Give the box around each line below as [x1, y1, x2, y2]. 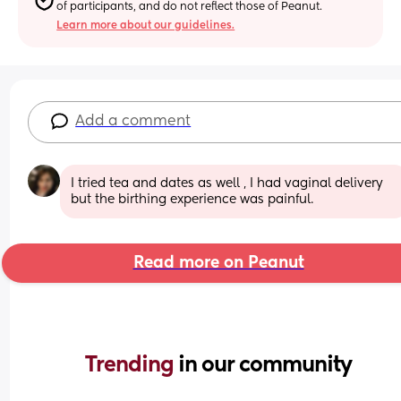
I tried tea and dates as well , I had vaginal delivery [71, 176, 384, 190]
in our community [178, 354, 352, 376]
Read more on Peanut [132, 254, 304, 271]
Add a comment [75, 114, 192, 129]
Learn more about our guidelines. [56, 20, 235, 31]
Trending [85, 354, 178, 376]
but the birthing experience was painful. [71, 192, 314, 206]
